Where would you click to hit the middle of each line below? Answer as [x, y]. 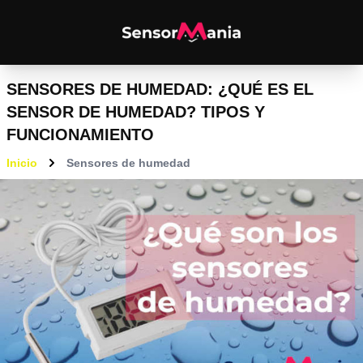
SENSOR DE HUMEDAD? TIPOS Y [136, 112]
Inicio [22, 163]
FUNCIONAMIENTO [80, 135]
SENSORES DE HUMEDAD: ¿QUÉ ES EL [160, 89]
